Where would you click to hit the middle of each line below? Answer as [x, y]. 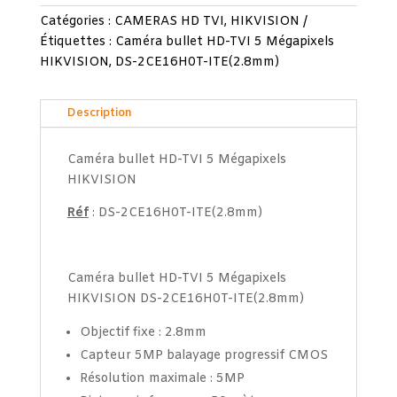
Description [99, 113]
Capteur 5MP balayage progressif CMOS [203, 355]
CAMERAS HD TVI [169, 21]
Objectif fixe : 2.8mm [143, 332]
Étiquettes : [77, 42]
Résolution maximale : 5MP [162, 378]
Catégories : [77, 21]
